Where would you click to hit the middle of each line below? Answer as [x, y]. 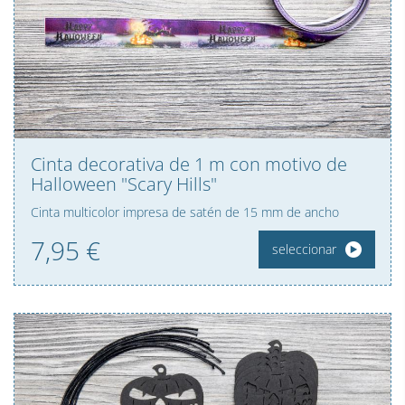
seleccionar [304, 250]
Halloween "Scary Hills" [124, 184]
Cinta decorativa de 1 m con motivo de [189, 165]
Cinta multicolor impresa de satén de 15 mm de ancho [185, 212]
